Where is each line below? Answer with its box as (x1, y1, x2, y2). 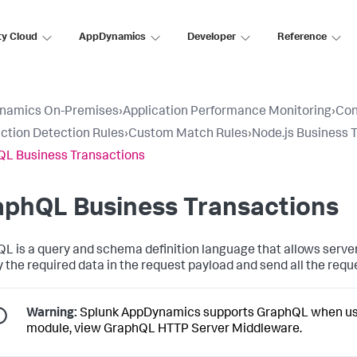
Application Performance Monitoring (123, 106, 331, 119)
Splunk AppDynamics (80, 308, 201, 321)
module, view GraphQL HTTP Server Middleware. (26, 324, 302, 337)
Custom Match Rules (128, 128, 248, 141)
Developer (187, 32, 236, 43)
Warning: (26, 308, 77, 321)
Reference (277, 32, 327, 43)
